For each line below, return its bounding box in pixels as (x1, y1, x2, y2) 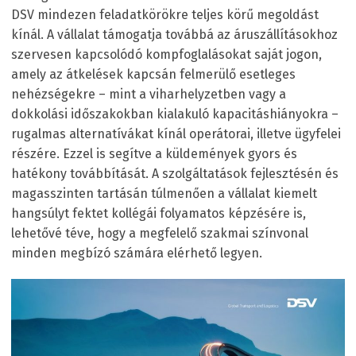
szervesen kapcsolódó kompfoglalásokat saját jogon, (11, 46, 322, 62)
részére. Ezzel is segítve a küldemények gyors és (11, 145, 297, 161)
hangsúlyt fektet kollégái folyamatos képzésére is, (11, 205, 306, 221)
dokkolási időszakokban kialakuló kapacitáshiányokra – (11, 106, 339, 122)
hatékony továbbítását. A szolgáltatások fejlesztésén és (11, 165, 339, 181)
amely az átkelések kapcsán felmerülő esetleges (11, 66, 296, 82)
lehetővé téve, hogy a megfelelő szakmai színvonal (11, 225, 308, 241)
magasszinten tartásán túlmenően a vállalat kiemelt (11, 185, 317, 201)
